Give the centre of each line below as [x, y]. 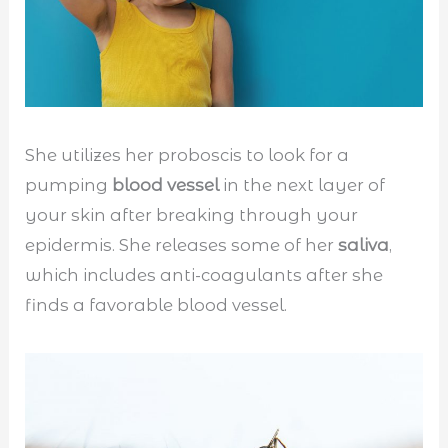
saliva [364, 245]
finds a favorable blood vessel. [156, 305]
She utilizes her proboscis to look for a [187, 155]
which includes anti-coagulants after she [204, 275]
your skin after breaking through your [192, 215]
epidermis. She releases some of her [182, 245]
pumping [69, 185]
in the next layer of [302, 185]
